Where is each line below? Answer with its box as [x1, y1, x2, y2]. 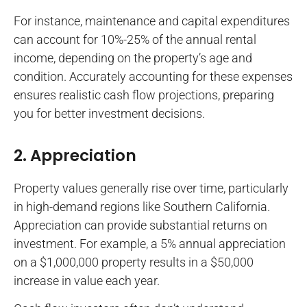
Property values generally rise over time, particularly [14, 180, 288, 195]
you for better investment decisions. [14, 106, 205, 121]
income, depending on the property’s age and [14, 51, 252, 66]
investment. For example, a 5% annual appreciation [14, 236, 286, 251]
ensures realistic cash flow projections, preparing [14, 88, 274, 103]
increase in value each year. [14, 273, 160, 288]
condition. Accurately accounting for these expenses [14, 69, 293, 84]
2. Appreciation [14, 144, 136, 167]
